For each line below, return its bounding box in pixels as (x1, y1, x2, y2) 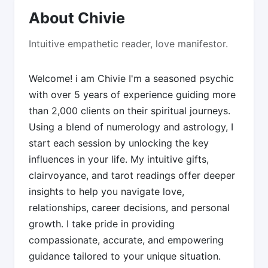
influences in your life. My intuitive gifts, (29, 153, 209, 165)
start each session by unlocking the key (29, 136, 209, 149)
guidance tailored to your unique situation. (29, 249, 221, 262)
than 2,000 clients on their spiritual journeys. (29, 104, 230, 117)
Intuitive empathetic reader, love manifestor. (29, 37, 228, 50)
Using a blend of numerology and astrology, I (29, 120, 233, 133)
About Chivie (29, 8, 125, 27)
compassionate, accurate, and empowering (29, 233, 224, 246)
